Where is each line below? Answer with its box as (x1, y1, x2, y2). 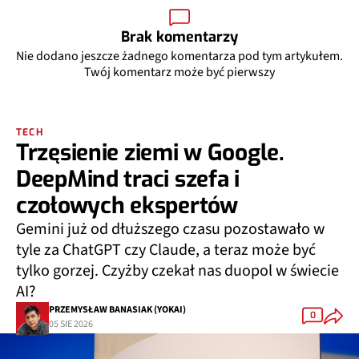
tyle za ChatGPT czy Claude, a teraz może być (16, 238, 316, 261)
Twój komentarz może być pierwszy (84, 63, 275, 81)
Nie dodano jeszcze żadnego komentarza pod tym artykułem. (16, 46, 343, 65)
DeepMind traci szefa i (16, 163, 240, 194)
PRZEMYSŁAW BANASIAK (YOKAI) (49, 303, 186, 317)
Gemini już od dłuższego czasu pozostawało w (16, 217, 325, 240)
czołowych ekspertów (16, 190, 238, 220)
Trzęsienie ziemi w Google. (16, 137, 284, 167)
